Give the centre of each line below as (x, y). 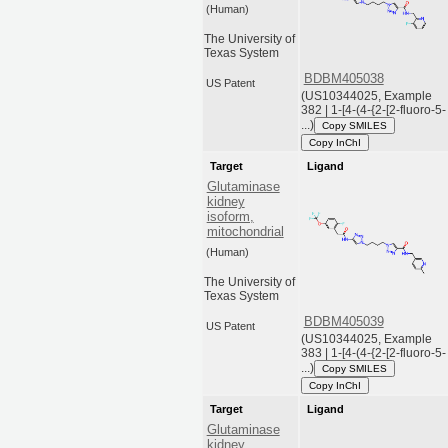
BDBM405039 (343, 322)
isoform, (230, 217)
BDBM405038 (343, 79)
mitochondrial (245, 232)
